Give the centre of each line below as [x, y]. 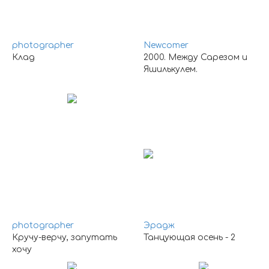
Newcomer [166, 45]
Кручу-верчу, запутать [65, 237]
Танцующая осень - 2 [189, 237]
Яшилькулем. [171, 69]
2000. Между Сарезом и [195, 57]
